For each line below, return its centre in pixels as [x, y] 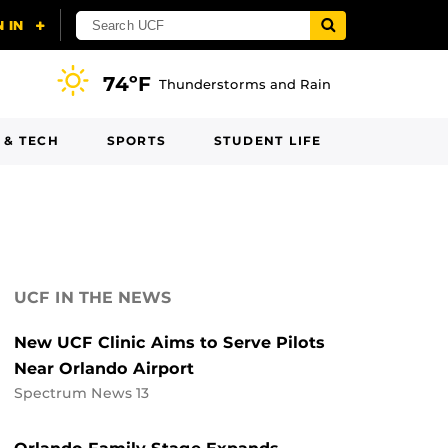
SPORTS [136, 140]
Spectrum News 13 [81, 393]
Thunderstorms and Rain [245, 84]
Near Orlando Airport [104, 368]
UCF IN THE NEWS [93, 297]
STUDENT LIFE [267, 140]
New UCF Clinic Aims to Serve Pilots [169, 342]
